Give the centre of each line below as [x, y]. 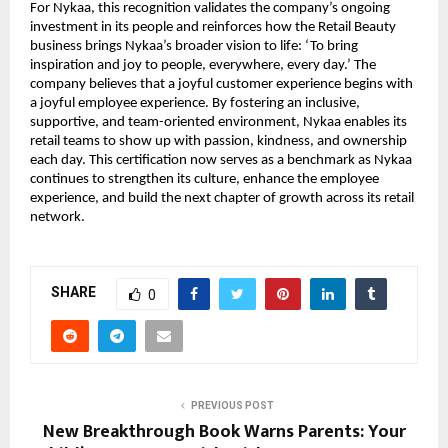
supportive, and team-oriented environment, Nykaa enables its [218, 122]
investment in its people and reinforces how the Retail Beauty [213, 27]
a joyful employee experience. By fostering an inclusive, [195, 103]
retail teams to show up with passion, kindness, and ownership [218, 141]
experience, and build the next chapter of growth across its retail [222, 198]
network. [57, 217]
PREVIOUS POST [232, 405]
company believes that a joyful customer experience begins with [221, 84]
